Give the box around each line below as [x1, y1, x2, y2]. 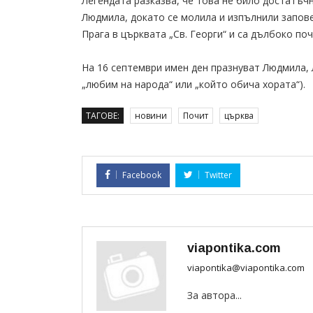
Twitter [205, 169, 232, 182]
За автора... [187, 289, 242, 303]
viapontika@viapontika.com [187, 261, 305, 275]
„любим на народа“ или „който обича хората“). [82, 78, 305, 92]
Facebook [122, 169, 161, 182]
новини [135, 110, 167, 122]
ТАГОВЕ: [86, 110, 119, 122]
